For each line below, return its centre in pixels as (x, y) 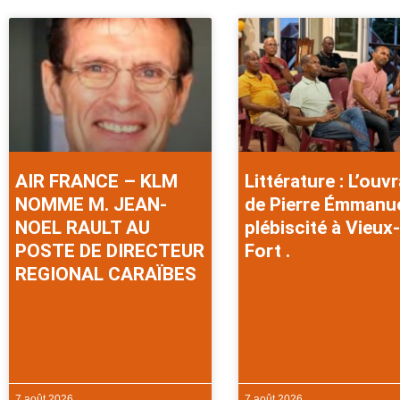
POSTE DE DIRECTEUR (110, 250)
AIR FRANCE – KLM (96, 181)
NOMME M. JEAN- (91, 204)
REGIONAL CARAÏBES (106, 274)
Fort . (267, 250)
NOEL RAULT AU (83, 227)
